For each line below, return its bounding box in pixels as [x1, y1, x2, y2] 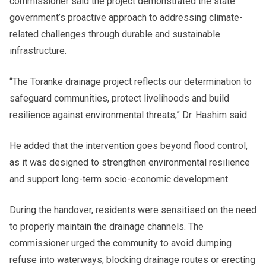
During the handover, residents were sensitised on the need [9, 204, 256, 216]
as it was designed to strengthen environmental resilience [9, 156, 250, 168]
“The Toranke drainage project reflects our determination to [9, 75, 252, 87]
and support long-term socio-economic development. [9, 173, 230, 185]
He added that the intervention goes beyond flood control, [9, 140, 248, 151]
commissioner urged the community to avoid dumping [9, 237, 232, 249]
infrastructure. [9, 45, 66, 56]
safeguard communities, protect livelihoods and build [9, 92, 229, 104]
